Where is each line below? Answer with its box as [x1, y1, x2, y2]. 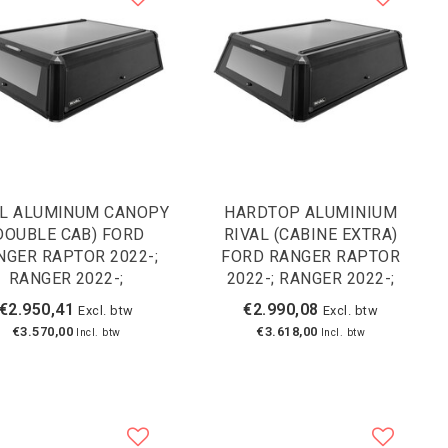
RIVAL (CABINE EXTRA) [223, 224, 398, 244]
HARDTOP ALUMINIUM [224, 202, 398, 222]
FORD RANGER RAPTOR [221, 246, 401, 266]
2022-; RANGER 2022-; [226, 268, 395, 288]
